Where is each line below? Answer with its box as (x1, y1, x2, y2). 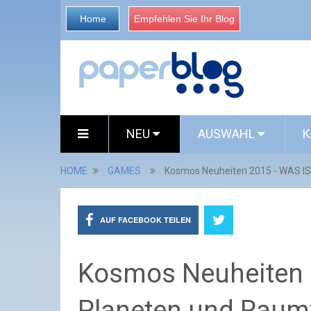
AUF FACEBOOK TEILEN (100, 215, 191, 225)
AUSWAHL (198, 126, 258, 141)
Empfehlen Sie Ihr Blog (134, 13, 235, 24)
